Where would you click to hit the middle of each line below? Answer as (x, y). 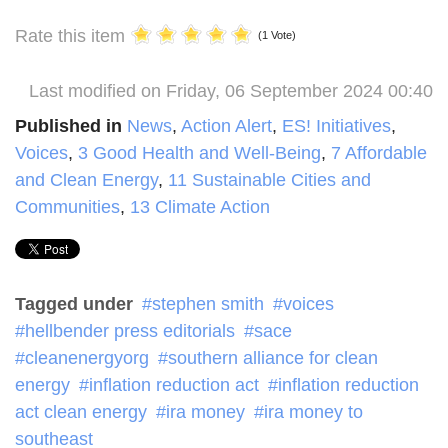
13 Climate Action (200, 206)
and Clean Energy (86, 179)
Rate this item (70, 35)
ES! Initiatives (336, 125)
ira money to (313, 411)
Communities (67, 206)
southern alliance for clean (273, 357)
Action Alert (226, 125)
